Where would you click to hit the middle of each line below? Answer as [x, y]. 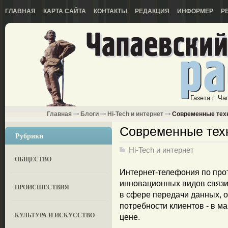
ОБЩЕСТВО [33, 159]
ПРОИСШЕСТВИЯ [42, 187]
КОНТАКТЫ [110, 11]
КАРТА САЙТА [65, 11]
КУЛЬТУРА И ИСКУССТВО [55, 215]
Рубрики [29, 136]
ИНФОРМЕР [195, 11]
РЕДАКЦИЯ [152, 11]
